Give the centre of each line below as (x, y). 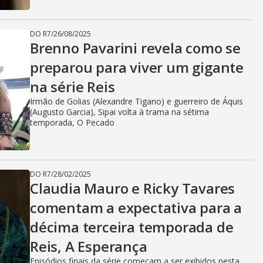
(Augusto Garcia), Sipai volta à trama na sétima (119, 112)
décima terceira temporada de (132, 227)
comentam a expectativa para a (136, 208)
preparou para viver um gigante (137, 68)
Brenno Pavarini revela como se (135, 48)
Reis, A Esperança (89, 247)
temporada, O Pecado (72, 123)
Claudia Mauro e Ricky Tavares (133, 188)
